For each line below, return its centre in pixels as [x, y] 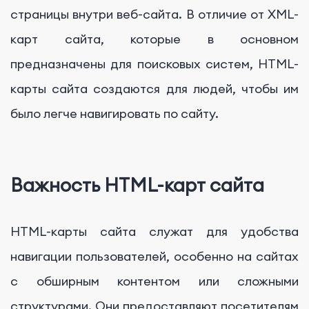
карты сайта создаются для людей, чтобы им [154, 88]
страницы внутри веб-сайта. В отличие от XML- [154, 14]
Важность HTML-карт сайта [137, 185]
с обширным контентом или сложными [154, 281]
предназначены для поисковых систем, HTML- [154, 63]
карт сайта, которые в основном [154, 39]
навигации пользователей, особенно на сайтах [154, 256]
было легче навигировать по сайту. [114, 113]
